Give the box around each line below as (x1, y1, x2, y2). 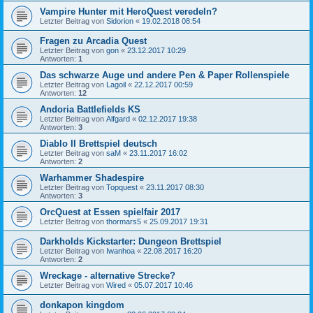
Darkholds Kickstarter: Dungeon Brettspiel (40, 236, 221, 247)
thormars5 (106, 217, 141, 226)
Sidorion (106, 17, 133, 26)
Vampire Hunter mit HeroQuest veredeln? (40, 6, 217, 17)
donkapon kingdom (40, 300, 124, 311)
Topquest (106, 183, 138, 192)
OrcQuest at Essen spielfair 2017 (40, 207, 180, 218)
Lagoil (106, 80, 126, 89)
